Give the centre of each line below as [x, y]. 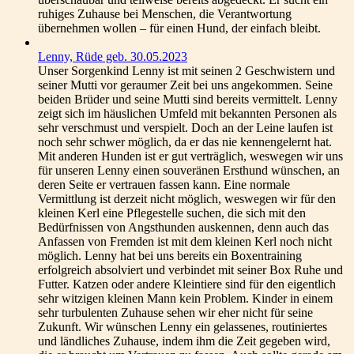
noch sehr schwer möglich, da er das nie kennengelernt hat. [185, 142]
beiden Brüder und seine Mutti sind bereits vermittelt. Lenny [188, 99]
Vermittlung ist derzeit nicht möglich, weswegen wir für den [187, 199]
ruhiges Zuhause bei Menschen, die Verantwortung [165, 14]
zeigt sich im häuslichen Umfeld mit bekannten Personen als [187, 113]
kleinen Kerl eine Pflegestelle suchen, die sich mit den [172, 213]
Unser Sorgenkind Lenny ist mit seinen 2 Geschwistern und [186, 71]
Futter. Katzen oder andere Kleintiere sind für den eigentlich [187, 284]
